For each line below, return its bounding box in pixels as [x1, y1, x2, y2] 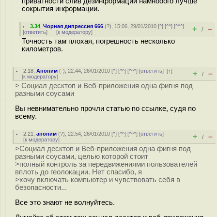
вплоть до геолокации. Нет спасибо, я [15, 168, 142, 176]
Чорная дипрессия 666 [43, 23, 104, 29]
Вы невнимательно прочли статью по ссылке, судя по [15, 104, 196, 112]
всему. [15, 112, 37, 120]
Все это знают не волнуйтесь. [15, 198, 115, 206]
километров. [22, 45, 63, 53]
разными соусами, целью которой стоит [15, 153, 148, 160]
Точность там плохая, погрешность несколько [22, 37, 175, 45]
